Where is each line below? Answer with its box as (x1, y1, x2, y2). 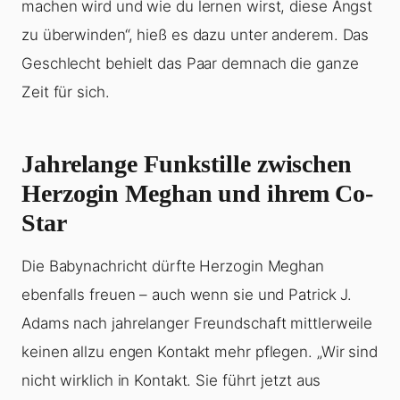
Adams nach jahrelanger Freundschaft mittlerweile (21, 314, 373, 333)
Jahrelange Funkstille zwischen (21, 150, 352, 179)
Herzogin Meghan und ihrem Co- (21, 179, 374, 208)
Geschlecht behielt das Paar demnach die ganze (21, 54, 359, 73)
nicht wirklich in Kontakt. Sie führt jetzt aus (21, 371, 321, 390)
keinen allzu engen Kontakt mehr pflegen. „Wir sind (21, 343, 378, 362)
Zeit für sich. (21, 83, 110, 102)
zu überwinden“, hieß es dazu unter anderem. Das (21, 26, 370, 45)
